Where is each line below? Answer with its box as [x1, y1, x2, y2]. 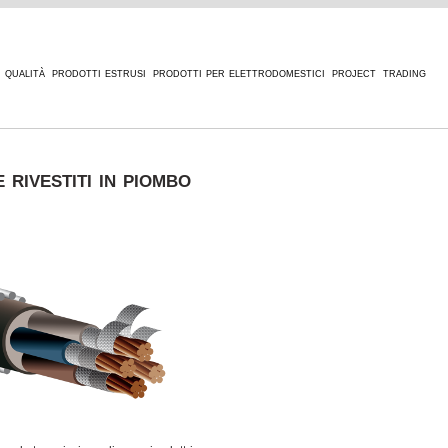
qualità [5, 65, 45, 80]
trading [383, 65, 426, 80]
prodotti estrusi [52, 65, 146, 80]
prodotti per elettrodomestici [153, 65, 325, 80]
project [332, 65, 376, 80]
